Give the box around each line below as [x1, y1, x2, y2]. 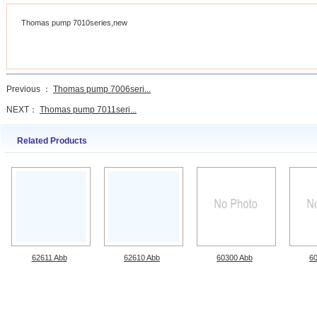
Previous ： [6, 83, 53, 94]
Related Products [17, 135, 87, 146]
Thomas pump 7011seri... [40, 104, 137, 115]
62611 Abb [31, 253, 67, 262]
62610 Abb [124, 253, 160, 262]
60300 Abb [217, 253, 253, 262]
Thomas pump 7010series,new [21, 18, 127, 28]
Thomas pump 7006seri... [53, 83, 151, 94]
